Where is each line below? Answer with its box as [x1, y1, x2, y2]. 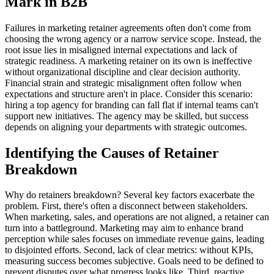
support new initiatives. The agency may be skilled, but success [5, 110, 248, 121]
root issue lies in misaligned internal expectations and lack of [5, 44, 237, 55]
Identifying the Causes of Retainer [5, 144, 219, 161]
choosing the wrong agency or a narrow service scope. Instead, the [5, 33, 261, 44]
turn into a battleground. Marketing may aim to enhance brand [5, 223, 243, 234]
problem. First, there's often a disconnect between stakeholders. [5, 201, 248, 212]
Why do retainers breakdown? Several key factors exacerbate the [5, 190, 254, 201]
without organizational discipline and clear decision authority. [5, 66, 240, 77]
